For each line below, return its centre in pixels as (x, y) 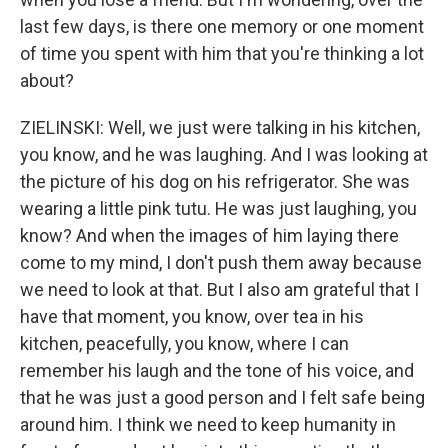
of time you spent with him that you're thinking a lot (222, 53)
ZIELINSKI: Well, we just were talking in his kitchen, (220, 127)
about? (47, 80)
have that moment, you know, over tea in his (192, 316)
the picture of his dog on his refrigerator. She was (215, 181)
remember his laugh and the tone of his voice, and (217, 370)
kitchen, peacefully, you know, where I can (184, 343)
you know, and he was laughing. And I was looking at (224, 154)
